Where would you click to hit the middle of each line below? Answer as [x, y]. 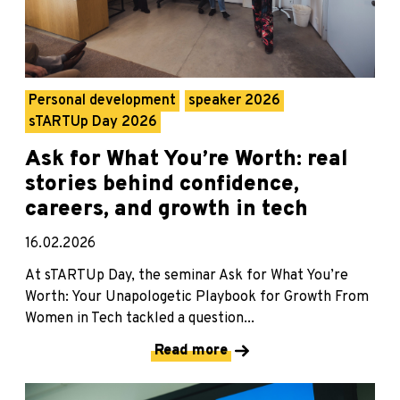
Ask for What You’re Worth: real [187, 160]
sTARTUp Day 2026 [93, 123]
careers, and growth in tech [167, 210]
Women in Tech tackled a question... [140, 319]
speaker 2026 [234, 101]
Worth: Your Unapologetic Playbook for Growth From [197, 298]
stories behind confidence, [162, 185]
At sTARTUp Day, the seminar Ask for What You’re [187, 276]
